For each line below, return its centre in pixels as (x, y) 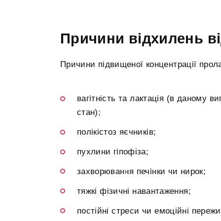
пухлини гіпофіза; (113, 152)
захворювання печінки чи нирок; (142, 171)
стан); (89, 112)
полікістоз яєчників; (117, 132)
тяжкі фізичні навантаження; (134, 191)
